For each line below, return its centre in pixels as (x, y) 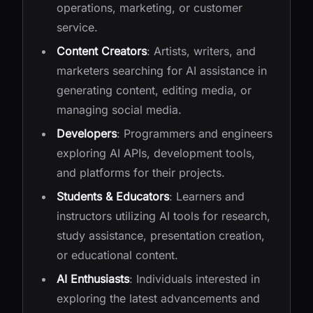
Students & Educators (113, 196)
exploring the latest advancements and (158, 298)
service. (77, 27)
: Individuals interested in (195, 279)
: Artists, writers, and (201, 51)
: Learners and (207, 196)
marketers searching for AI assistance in (162, 71)
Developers (87, 133)
